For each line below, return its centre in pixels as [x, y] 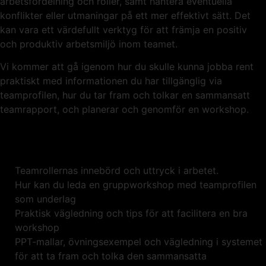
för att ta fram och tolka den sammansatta [111, 256]
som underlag [45, 199]
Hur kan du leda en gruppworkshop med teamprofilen [136, 184]
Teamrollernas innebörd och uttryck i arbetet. [117, 170]
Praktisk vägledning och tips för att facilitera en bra [131, 213]
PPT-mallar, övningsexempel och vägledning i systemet [139, 241]
